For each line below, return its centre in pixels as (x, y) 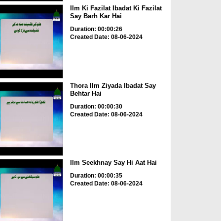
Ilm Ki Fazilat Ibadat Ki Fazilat (116, 8)
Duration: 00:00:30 (96, 106)
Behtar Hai (86, 93)
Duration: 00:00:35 (96, 176)
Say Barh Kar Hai (96, 16)
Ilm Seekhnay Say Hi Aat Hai (113, 163)
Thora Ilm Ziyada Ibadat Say (113, 85)
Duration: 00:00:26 (96, 29)
